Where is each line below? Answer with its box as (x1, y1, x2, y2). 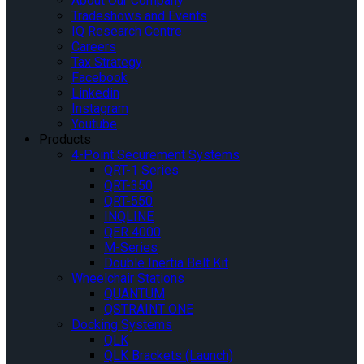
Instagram (71, 100, 128, 116)
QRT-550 (104, 193, 153, 209)
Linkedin (71, 84, 119, 101)
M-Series (104, 239, 158, 255)
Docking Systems (71, 316, 172, 332)
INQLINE (104, 208, 154, 224)
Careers (71, 38, 116, 54)
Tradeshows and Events (71, 7, 207, 24)
